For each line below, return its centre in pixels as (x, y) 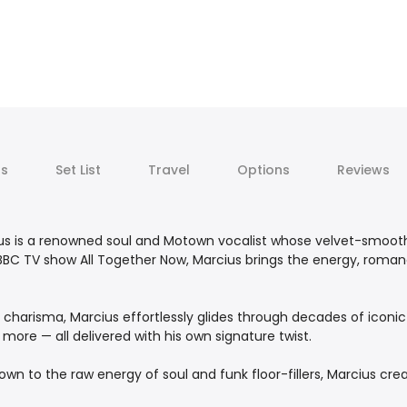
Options (263, 170)
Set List (78, 170)
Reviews (363, 170)
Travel (169, 170)
